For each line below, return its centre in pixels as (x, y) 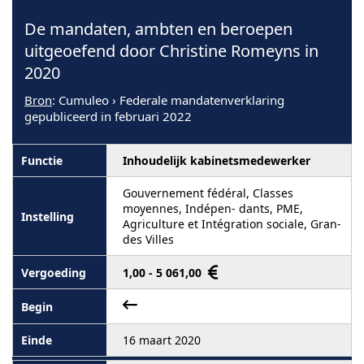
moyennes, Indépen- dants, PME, (213, 208)
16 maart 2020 (162, 340)
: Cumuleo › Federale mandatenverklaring (168, 100)
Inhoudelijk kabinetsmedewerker (217, 160)
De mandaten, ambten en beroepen (158, 29)
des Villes (148, 239)
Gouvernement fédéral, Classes (208, 193)
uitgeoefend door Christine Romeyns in (171, 51)
